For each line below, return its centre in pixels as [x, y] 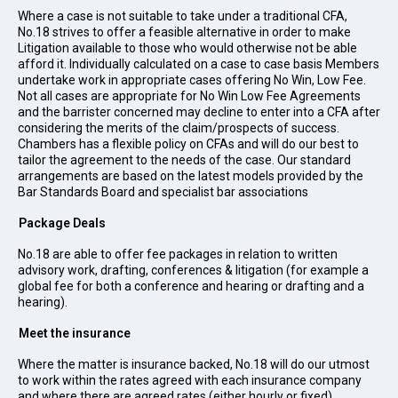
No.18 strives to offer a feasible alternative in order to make [184, 32]
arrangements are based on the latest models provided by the [191, 176]
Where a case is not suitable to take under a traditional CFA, [183, 16]
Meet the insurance [75, 333]
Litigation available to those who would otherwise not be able [187, 48]
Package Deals [62, 223]
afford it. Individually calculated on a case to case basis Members [199, 64]
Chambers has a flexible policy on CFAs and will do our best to [188, 144]
